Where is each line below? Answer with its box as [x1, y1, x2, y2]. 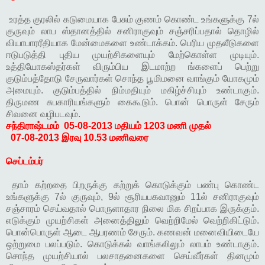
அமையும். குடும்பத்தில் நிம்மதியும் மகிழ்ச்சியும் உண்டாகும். [6, 85, 259, 96]
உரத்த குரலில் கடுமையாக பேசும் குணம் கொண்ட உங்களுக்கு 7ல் [8, 14, 259, 25]
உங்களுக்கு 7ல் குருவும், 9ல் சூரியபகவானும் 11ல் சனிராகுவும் [6, 192, 259, 202]
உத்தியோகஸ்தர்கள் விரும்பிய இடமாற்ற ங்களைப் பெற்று [6, 62, 259, 72]
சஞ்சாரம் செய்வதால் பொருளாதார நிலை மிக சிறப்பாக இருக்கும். [6, 203, 259, 214]
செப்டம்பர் [6, 156, 43, 167]
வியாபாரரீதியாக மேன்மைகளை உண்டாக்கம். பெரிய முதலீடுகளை [6, 38, 259, 49]
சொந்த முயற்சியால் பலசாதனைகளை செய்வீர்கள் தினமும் [6, 251, 259, 261]
